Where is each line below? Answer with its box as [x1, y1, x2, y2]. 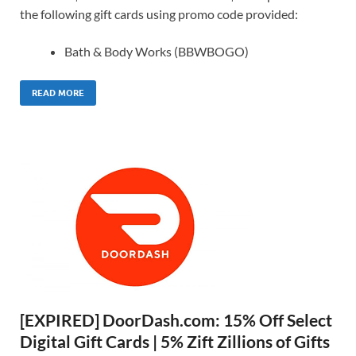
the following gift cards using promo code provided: [20, 6, 298, 21]
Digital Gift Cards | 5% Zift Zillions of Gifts [20, 331, 330, 351]
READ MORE [32, 87, 84, 99]
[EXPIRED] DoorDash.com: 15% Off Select [20, 309, 332, 330]
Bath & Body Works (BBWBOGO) [64, 43, 249, 59]
